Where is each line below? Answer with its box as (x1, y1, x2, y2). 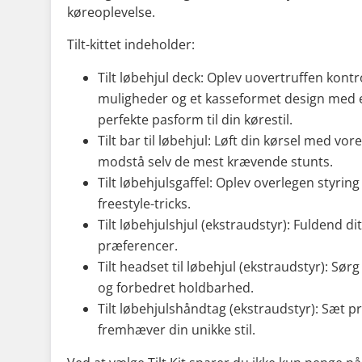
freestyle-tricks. (98, 194, 191, 213)
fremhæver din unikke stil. (98, 320, 255, 339)
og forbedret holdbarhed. (98, 278, 254, 297)
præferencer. (98, 236, 178, 255)
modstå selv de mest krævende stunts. (98, 152, 333, 170)
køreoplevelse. (67, 2, 155, 21)
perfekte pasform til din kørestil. (98, 110, 293, 128)
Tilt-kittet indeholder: (67, 35, 195, 53)
